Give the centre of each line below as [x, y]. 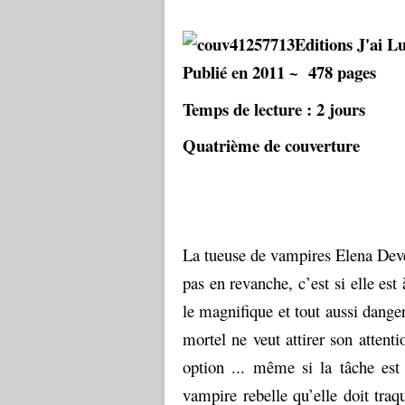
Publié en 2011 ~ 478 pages [279, 72]
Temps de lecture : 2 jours [274, 109]
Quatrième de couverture [271, 145]
